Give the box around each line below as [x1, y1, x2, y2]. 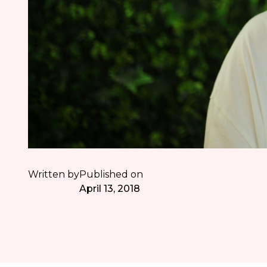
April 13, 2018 [79, 183, 141, 195]
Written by [28, 169, 80, 181]
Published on [79, 169, 144, 181]
